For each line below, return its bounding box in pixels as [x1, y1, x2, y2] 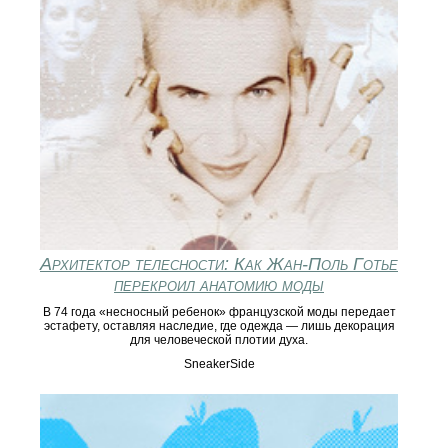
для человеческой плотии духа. [130, 333, 308, 348]
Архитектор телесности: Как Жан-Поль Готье [40, 254, 398, 275]
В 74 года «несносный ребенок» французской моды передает [42, 305, 396, 320]
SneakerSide [183, 357, 255, 372]
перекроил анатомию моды [114, 275, 324, 296]
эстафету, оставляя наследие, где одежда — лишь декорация [43, 319, 395, 334]
